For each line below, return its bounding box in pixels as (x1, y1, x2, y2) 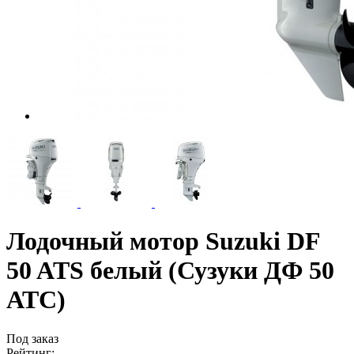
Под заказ (6, 331, 58, 345)
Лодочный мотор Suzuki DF (6, 227, 320, 256)
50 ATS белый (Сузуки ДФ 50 (6, 256, 334, 285)
